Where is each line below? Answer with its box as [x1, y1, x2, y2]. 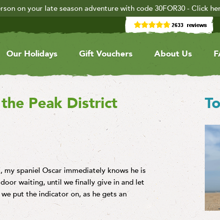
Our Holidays [6, 48, 57, 59]
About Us [154, 48, 192, 59]
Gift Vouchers [79, 48, 133, 59]
